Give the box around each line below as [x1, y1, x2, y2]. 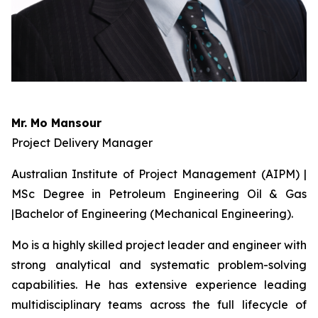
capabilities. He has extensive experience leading [11, 278, 307, 292]
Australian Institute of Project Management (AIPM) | [11, 167, 307, 181]
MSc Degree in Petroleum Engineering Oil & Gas [11, 187, 307, 201]
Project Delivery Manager [11, 136, 153, 150]
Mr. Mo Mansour [11, 116, 102, 130]
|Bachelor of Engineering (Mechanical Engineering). [11, 207, 293, 221]
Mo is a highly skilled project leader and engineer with [11, 238, 307, 252]
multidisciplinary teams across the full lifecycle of [11, 297, 307, 312]
